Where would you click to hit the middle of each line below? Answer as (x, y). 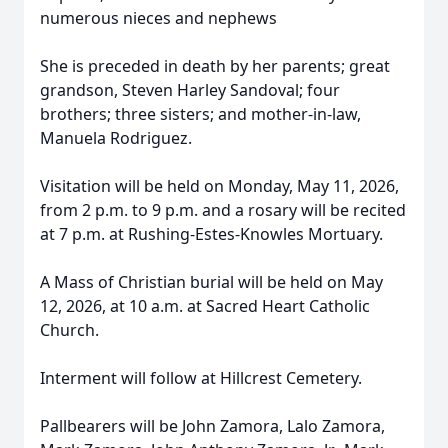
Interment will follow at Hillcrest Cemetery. (201, 378)
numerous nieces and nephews (158, 18)
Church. (69, 330)
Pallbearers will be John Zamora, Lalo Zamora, (212, 426)
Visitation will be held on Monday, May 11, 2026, (219, 186)
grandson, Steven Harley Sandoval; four (190, 90)
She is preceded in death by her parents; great (215, 66)
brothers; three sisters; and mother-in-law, (200, 114)
